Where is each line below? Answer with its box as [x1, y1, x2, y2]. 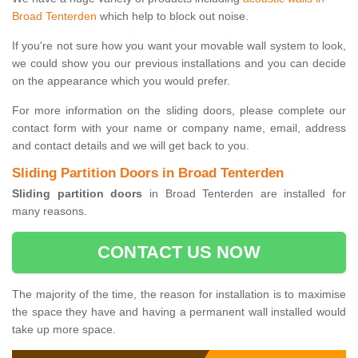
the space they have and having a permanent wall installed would [12, 305, 346, 319]
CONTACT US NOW [97, 242, 261, 263]
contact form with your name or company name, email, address [12, 121, 346, 135]
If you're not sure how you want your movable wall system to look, [12, 39, 346, 53]
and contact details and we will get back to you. [12, 139, 249, 153]
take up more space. [12, 323, 116, 336]
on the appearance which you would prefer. [12, 74, 230, 88]
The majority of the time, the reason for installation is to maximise [12, 288, 346, 301]
